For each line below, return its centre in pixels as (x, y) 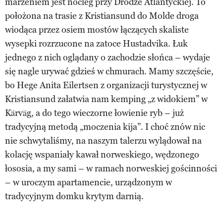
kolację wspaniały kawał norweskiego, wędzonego (102, 154)
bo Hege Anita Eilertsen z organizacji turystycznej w (106, 85)
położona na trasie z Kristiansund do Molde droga (102, 16)
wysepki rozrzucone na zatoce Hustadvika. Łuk (96, 43)
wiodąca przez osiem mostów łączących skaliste (97, 29)
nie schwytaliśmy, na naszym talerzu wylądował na (103, 140)
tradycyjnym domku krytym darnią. (74, 196)
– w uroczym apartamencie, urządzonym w (88, 182)
